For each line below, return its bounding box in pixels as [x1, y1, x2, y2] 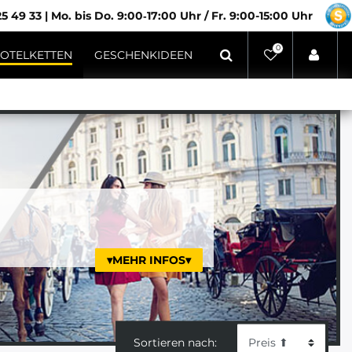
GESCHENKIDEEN [94, 47, 192, 62]
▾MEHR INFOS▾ [107, 252, 191, 267]
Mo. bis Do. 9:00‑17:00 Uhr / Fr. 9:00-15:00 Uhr [51, 9, 313, 23]
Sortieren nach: [133, 335, 217, 350]
